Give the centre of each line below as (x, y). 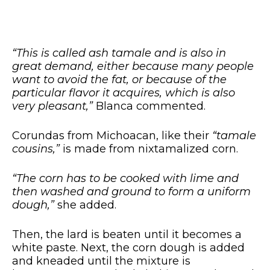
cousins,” (36, 149)
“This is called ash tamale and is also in (119, 53)
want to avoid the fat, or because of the (119, 80)
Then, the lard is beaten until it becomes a (127, 235)
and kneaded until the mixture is (101, 261)
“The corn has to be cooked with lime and (125, 179)
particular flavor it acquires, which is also (124, 93)
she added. (85, 205)
